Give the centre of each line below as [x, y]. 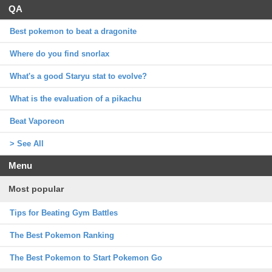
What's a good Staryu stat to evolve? [78, 76]
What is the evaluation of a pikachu [76, 98]
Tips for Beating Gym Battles [64, 212]
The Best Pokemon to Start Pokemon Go [86, 257]
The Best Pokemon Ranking [62, 235]
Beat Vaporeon [37, 121]
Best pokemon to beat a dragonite [73, 31]
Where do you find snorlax [59, 53]
